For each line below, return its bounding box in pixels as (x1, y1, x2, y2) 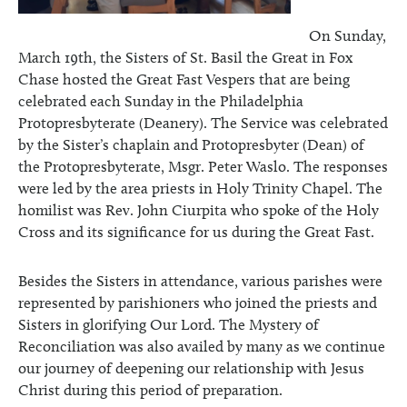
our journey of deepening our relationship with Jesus (18, 359, 364, 377)
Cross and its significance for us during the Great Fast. (18, 223, 374, 241)
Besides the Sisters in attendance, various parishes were (18, 272, 382, 290)
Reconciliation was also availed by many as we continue (18, 337, 385, 355)
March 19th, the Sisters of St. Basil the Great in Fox (18, 48, 352, 66)
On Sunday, (309, 26, 386, 45)
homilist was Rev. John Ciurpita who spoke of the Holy (18, 201, 379, 219)
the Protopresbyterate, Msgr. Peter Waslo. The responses (18, 157, 388, 175)
